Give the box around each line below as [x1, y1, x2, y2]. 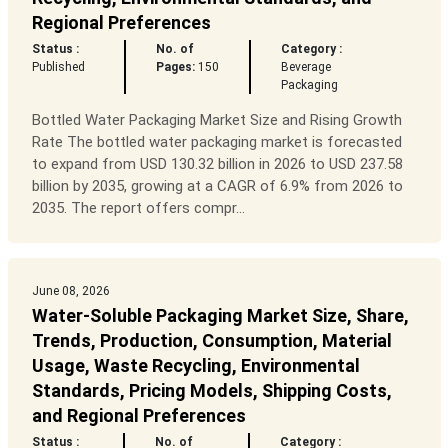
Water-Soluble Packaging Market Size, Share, [31, 305, 409, 327]
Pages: [155, 60, 195, 75]
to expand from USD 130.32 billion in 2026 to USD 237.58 [31, 155, 403, 174]
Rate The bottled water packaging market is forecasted [31, 133, 402, 152]
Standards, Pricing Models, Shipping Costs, [31, 380, 392, 402]
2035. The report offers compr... [31, 199, 245, 218]
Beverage [281, 60, 332, 75]
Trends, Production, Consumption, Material [31, 330, 392, 352]
